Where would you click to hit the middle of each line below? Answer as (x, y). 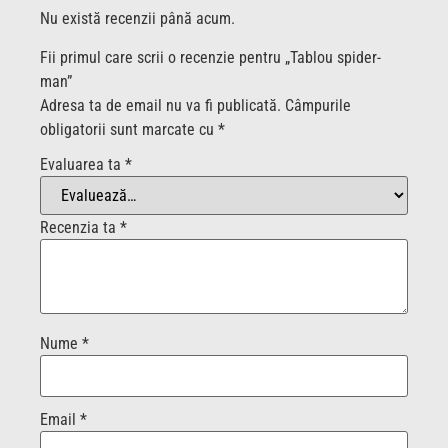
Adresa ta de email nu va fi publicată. (160, 105)
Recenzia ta (80, 227)
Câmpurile (318, 105)
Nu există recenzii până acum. (137, 19)
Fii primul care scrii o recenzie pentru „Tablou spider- (210, 57)
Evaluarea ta (82, 164)
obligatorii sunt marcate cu (129, 129)
